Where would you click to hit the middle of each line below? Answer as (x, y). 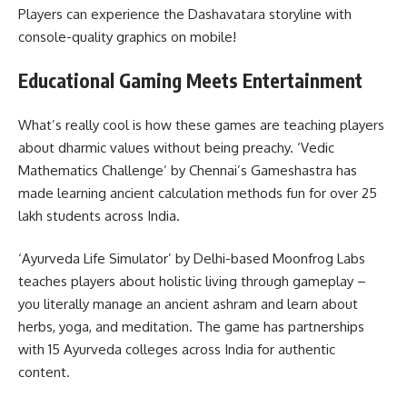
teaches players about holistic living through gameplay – (192, 282)
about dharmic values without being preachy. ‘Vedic (176, 147)
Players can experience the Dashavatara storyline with (185, 14)
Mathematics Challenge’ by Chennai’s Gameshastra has (188, 170)
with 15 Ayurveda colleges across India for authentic (177, 350)
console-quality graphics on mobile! (127, 36)
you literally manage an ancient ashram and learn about (188, 304)
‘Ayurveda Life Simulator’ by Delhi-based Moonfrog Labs (192, 259)
